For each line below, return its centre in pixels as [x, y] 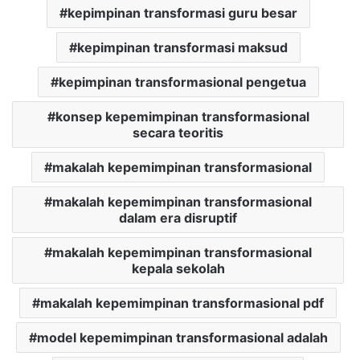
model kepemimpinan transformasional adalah [182, 338]
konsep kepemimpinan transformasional [182, 117]
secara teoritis [178, 133]
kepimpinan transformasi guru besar [182, 13]
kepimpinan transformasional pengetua [182, 82]
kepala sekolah [178, 269]
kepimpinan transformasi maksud [182, 48]
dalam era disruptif [178, 218]
